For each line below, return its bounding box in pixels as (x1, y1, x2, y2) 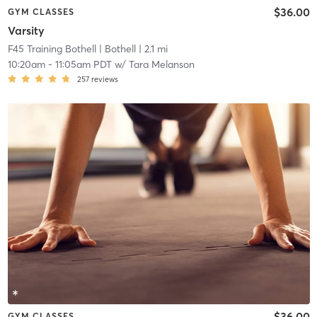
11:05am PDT (54, 57, 112, 71)
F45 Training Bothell (7, 42, 96, 55)
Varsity (7, 23, 45, 38)
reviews (91, 74, 118, 84)
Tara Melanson (128, 57, 195, 71)
